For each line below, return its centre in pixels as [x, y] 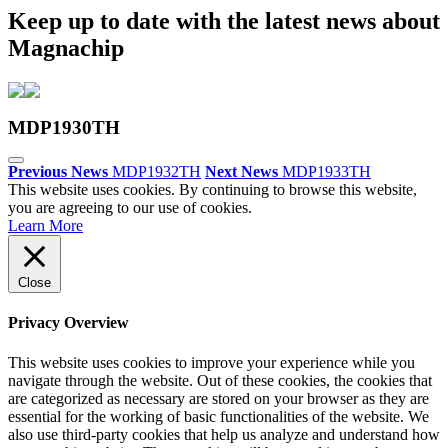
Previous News [58, 172]
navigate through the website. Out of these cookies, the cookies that [220, 380]
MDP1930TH [64, 127]
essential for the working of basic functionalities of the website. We [218, 416]
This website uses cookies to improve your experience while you [211, 362]
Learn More [45, 226]
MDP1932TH [156, 172]
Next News [241, 172]
